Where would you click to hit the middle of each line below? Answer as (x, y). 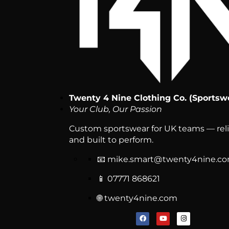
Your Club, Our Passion (116, 109)
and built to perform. (111, 140)
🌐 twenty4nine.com (137, 198)
